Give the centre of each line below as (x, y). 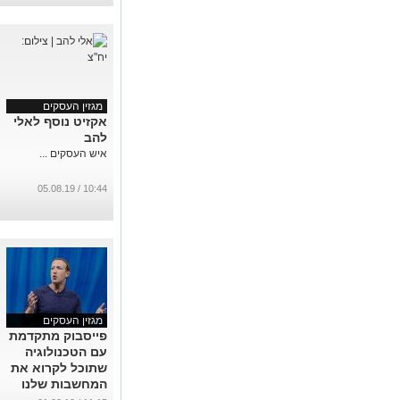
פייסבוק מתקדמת (58, 336)
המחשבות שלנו (64, 384)
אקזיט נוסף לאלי (60, 121)
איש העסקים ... (73, 154)
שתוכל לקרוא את (59, 368)
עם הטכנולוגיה (66, 352)
